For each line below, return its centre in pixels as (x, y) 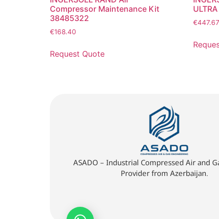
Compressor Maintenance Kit (105, 9)
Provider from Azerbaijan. (164, 173)
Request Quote (77, 54)
